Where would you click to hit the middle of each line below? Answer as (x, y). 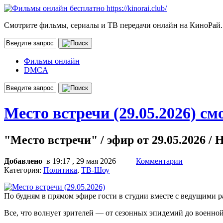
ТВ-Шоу (95, 170)
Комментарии (159, 161)
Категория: (24, 170)
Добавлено (24, 161)
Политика (60, 170)
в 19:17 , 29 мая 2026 (83, 161)
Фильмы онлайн (52, 61)
